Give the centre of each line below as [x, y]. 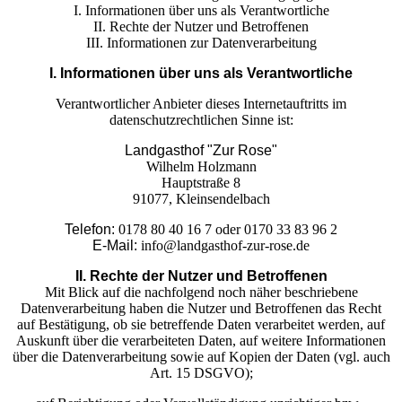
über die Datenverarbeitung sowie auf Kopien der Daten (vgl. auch [201, 357]
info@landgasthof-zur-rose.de [223, 245]
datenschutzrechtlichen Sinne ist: [201, 120]
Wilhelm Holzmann [201, 166]
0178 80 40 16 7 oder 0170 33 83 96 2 [228, 229]
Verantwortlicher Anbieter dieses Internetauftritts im [201, 104]
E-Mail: [115, 245]
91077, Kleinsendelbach [201, 199]
